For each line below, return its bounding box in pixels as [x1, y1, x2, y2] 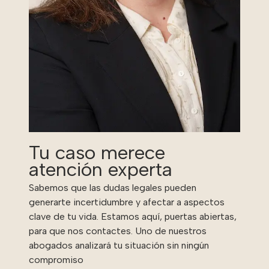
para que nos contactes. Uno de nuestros [29, 225, 207, 237]
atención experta [29, 157, 172, 181]
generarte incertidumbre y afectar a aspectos [29, 196, 225, 208]
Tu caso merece [29, 141, 165, 164]
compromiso [29, 253, 83, 265]
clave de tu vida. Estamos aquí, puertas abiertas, [29, 210, 237, 222]
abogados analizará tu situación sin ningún [29, 239, 209, 251]
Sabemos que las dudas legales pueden [29, 181, 196, 193]
